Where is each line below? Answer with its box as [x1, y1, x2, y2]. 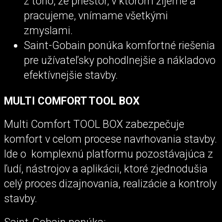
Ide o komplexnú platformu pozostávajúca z [4, 148, 213, 161]
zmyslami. [24, 24, 73, 37]
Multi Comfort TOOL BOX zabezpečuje [4, 118, 184, 131]
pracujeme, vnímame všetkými [24, 9, 168, 22]
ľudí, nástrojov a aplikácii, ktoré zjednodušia [4, 163, 208, 175]
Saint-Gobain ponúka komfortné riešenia [24, 39, 215, 52]
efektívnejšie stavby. [24, 69, 118, 82]
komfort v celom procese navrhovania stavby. [4, 133, 217, 146]
